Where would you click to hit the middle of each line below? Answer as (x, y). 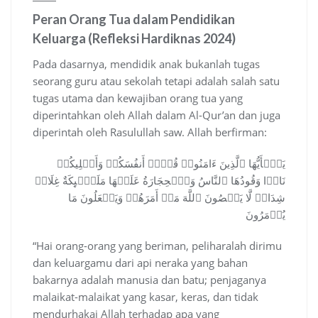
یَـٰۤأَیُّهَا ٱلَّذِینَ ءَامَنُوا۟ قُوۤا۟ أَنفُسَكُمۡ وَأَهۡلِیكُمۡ (171, 164)
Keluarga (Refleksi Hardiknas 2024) (134, 39)
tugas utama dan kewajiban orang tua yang (138, 98)
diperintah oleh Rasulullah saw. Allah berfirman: (150, 132)
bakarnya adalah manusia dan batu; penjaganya (149, 280)
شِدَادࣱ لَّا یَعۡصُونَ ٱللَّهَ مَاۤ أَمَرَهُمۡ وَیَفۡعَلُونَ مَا (177, 198)
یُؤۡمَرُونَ (265, 215)
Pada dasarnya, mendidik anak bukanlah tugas (146, 64)
